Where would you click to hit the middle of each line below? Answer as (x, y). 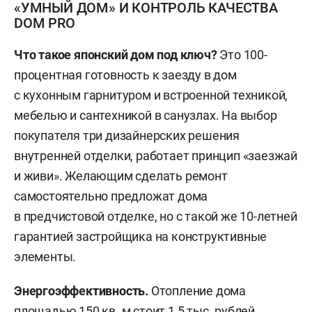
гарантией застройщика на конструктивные (141, 236)
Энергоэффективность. (83, 290)
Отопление (182, 290)
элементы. (45, 256)
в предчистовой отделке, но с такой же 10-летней (156, 216)
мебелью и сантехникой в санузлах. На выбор (146, 115)
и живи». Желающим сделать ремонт (121, 175)
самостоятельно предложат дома (111, 196)
